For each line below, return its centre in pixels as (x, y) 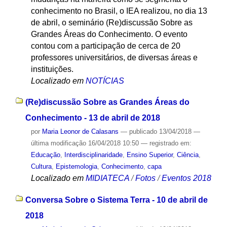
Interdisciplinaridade (93, 155)
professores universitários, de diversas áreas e (114, 57)
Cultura (41, 167)
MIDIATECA (107, 178)
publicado (143, 132)
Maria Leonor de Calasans (80, 132)
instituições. (52, 69)
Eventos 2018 (186, 178)
